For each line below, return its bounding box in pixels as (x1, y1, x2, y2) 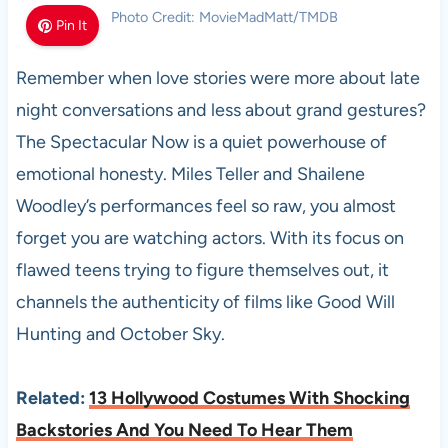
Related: (15, 387, 89, 409)
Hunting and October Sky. (15, 323, 225, 345)
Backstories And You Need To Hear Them (15, 419, 353, 441)
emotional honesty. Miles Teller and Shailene (15, 163, 365, 185)
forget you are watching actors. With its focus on (15, 227, 404, 249)
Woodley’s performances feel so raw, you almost (15, 195, 396, 217)
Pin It (56, 17, 88, 34)
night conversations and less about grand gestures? (15, 99, 426, 121)
